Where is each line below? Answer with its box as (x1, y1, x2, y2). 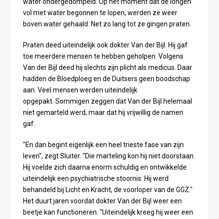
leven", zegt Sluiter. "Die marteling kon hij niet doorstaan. (22, 152, 195, 160)
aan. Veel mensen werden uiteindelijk (22, 86, 137, 94)
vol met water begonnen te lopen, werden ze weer (22, 9, 177, 17)
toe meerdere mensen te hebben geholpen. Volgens (22, 52, 183, 61)
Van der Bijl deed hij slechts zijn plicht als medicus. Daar (22, 64, 192, 72)
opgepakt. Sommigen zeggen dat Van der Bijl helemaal (22, 97, 192, 106)
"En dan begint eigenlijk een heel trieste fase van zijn (22, 141, 184, 149)
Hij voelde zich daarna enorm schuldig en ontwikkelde (22, 163, 187, 172)
